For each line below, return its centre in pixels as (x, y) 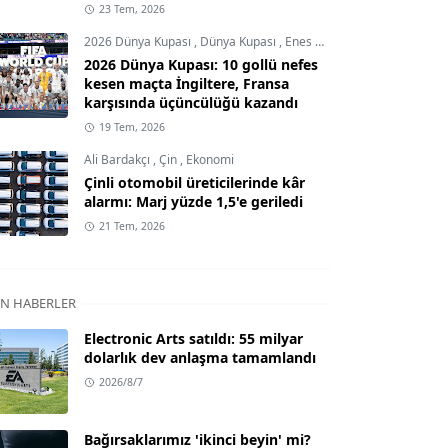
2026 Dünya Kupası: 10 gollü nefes (201, 64)
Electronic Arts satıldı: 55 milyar (193, 338)
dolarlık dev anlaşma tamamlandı (200, 357)
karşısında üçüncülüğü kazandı (191, 102)
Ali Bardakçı (118, 159)
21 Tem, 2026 (131, 226)
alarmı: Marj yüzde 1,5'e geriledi (193, 201)
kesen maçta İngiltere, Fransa (186, 83)
